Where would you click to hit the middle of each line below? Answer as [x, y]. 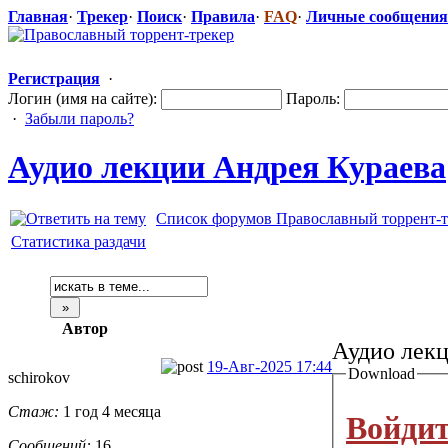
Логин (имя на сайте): [84, 98]
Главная [38, 16]
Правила [223, 16]
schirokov [39, 377]
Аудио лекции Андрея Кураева [227, 167]
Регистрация [54, 78]
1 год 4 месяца [110, 411]
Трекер [102, 16]
